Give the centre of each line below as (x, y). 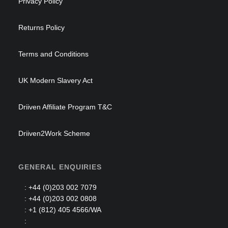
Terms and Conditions (53, 54)
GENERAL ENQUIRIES (60, 167)
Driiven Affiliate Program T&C (65, 107)
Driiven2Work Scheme (54, 133)
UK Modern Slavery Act (55, 80)
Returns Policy (41, 27)
